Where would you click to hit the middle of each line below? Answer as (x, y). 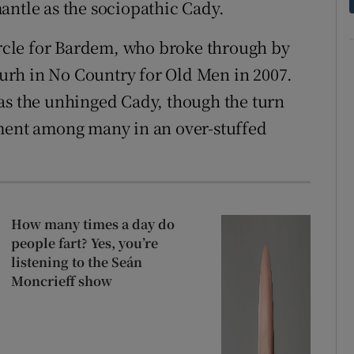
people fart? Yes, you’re (84, 243)
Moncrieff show (61, 281)
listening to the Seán (76, 262)
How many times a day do (92, 224)
